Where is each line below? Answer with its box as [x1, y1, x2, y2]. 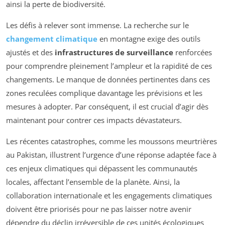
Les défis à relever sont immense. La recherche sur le [6, 20, 189, 31]
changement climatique [6, 34, 97, 44]
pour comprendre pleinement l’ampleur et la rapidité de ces [6, 61, 212, 71]
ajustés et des [6, 47, 55, 58]
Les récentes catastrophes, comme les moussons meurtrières [6, 136, 217, 147]
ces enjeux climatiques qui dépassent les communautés [6, 163, 197, 174]
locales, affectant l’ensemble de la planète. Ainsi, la [6, 177, 180, 187]
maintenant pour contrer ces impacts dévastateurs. [6, 115, 182, 126]
